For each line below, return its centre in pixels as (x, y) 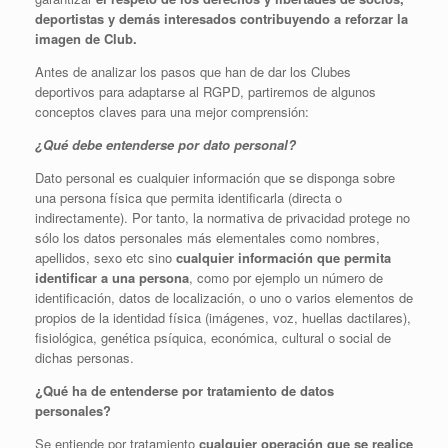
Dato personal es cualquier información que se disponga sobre (215, 177)
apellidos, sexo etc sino (105, 257)
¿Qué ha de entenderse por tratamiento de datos (184, 390)
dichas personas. (84, 357)
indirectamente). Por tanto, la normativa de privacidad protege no (222, 217)
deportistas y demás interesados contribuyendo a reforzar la (221, 18)
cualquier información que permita (283, 257)
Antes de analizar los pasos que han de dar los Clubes (193, 71)
